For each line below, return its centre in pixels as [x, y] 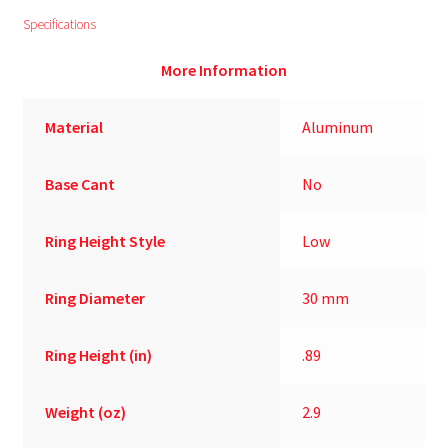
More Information [223, 69]
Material [74, 126]
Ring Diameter [95, 297]
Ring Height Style [105, 240]
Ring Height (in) [99, 354]
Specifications [59, 24]
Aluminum [338, 126]
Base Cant [80, 183]
